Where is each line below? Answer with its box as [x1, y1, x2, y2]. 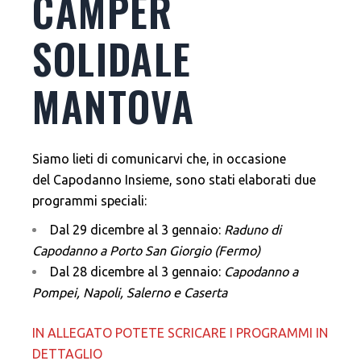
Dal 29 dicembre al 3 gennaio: [50, 222, 225, 238]
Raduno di [224, 222, 282, 238]
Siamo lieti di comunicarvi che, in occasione [32, 151, 287, 167]
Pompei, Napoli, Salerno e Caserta [32, 285, 228, 301]
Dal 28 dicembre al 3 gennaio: [50, 264, 225, 280]
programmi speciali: [32, 193, 147, 209]
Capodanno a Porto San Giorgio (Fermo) [32, 243, 261, 259]
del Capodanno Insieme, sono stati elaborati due [32, 172, 317, 188]
